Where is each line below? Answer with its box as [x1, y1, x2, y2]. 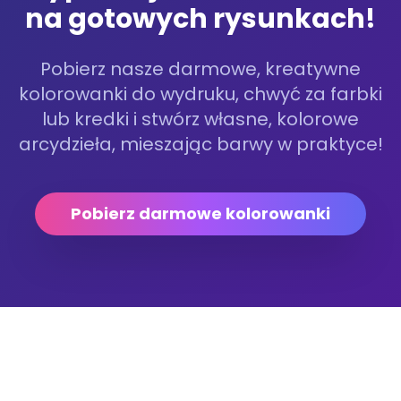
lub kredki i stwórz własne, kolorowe [42, 107, 359, 132]
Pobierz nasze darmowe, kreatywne [40, 56, 361, 81]
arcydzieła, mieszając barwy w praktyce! [18, 132, 383, 157]
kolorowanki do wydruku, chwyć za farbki [19, 81, 382, 107]
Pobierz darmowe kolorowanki [71, 202, 330, 225]
